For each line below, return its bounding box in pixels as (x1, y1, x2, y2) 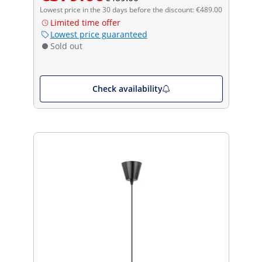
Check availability (92, 82, 163, 94)
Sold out (50, 40, 82, 51)
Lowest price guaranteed (50, 28, 147, 40)
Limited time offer (50, 16, 120, 28)
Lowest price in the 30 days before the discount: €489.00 (39, 4, 222, 15)
